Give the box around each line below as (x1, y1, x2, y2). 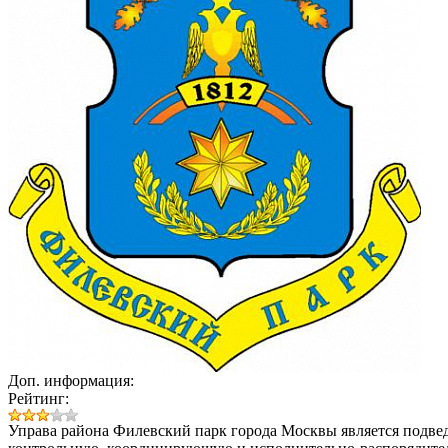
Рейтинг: (8, 389, 69, 407)
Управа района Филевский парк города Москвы (8, 421, 337, 439)
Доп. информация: (8, 371, 134, 389)
